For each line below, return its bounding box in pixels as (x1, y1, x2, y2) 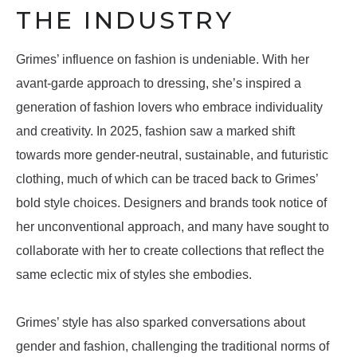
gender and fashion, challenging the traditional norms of (16, 339, 329, 354)
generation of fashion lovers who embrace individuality (16, 100, 323, 115)
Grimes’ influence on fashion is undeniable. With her (16, 53, 309, 67)
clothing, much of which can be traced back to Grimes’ (16, 172, 318, 186)
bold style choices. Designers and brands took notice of (16, 196, 327, 210)
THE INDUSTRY (16, 6, 233, 36)
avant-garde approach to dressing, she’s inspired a (16, 76, 301, 91)
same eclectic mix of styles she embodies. (16, 268, 252, 282)
